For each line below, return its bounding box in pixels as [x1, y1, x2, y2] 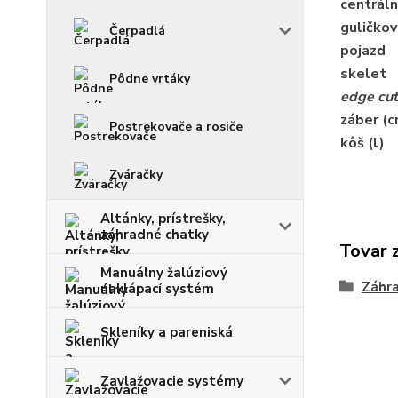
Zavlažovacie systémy [100, 372, 243, 391]
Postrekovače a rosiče [109, 118, 243, 136]
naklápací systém [100, 280, 214, 298]
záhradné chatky [100, 226, 209, 244]
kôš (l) [339, 133, 385, 154]
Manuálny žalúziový [100, 264, 227, 283]
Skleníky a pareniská [100, 323, 233, 342]
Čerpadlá [109, 22, 165, 40]
